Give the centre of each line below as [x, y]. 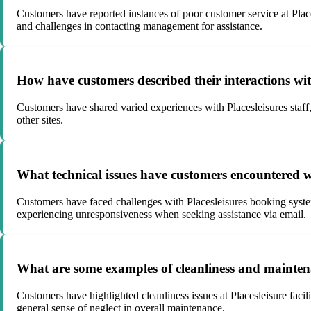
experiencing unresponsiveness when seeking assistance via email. [161, 214]
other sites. [40, 120]
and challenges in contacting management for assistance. [140, 26]
